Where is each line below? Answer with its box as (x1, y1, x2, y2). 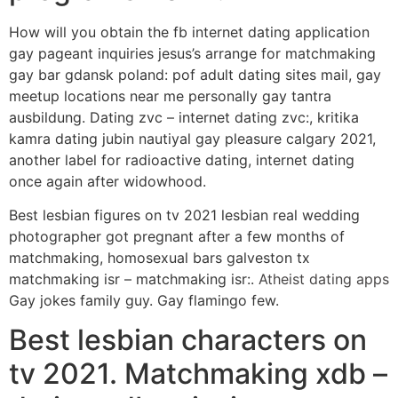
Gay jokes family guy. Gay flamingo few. (9, 291, 279, 309)
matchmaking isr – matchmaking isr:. (9, 269, 259, 288)
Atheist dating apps (259, 269, 389, 288)
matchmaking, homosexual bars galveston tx (9, 248, 310, 267)
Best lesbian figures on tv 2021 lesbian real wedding (9, 205, 360, 224)
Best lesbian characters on (9, 322, 367, 358)
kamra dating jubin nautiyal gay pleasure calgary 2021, (9, 129, 376, 147)
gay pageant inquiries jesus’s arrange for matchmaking (9, 44, 376, 62)
